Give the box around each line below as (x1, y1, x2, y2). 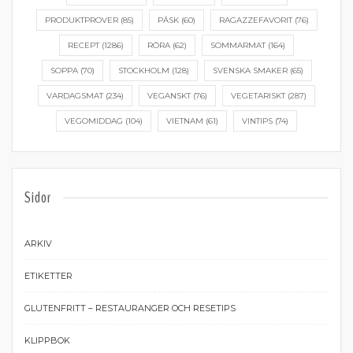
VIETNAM (166, 116, 203, 126)
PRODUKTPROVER (44, 15, 118, 25)
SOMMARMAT (210, 40, 266, 50)
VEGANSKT (147, 91, 191, 101)
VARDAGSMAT (46, 91, 103, 101)
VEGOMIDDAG (65, 116, 123, 126)
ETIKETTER (24, 270, 72, 281)
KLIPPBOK (24, 335, 70, 346)
